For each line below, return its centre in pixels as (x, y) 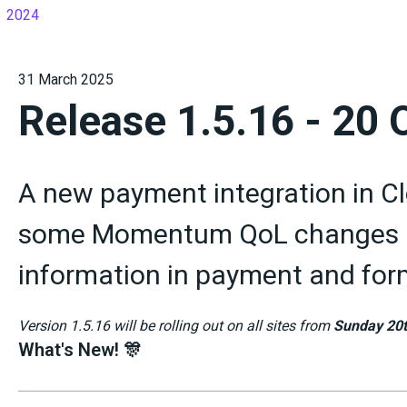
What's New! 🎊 (79, 349)
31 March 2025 (65, 79)
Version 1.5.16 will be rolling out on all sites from (175, 325)
